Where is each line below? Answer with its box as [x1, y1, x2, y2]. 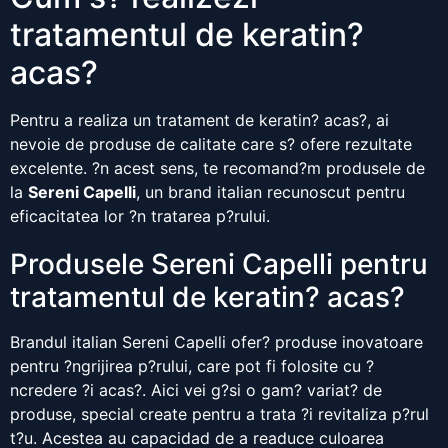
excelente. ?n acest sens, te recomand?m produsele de [10, 158, 425, 179]
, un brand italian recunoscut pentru [136, 182, 405, 203]
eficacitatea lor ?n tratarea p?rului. [10, 206, 270, 227]
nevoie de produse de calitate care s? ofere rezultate [10, 134, 412, 155]
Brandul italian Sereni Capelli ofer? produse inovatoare [10, 332, 423, 353]
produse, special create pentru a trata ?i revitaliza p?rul [10, 404, 429, 425]
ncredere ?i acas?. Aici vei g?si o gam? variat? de [10, 380, 382, 401]
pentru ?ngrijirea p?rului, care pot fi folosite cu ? [10, 356, 374, 377]
